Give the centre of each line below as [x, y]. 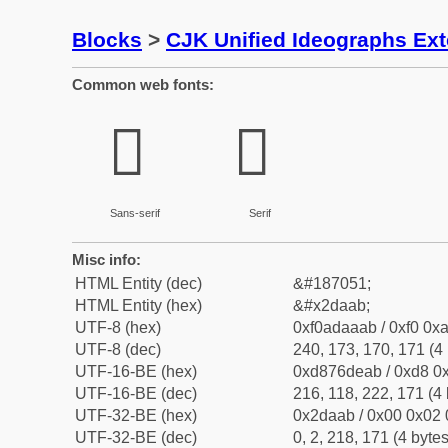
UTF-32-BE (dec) [136, 437]
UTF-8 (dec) [118, 349]
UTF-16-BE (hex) [136, 371]
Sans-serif [134, 213]
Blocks [107, 39]
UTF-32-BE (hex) [136, 415]
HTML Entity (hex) [138, 305]
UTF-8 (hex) [118, 327]
